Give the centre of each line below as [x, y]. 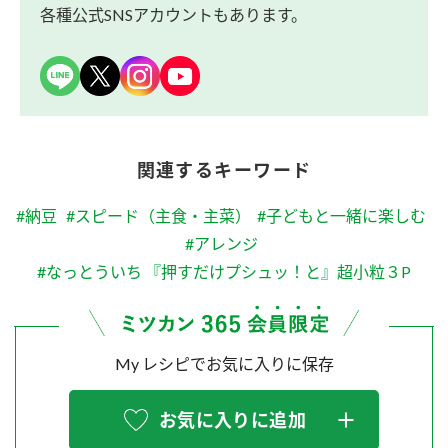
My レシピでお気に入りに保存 [224, 364]
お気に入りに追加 [232, 420]
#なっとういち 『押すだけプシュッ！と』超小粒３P [224, 271]
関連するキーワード [224, 169]
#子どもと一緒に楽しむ [341, 215]
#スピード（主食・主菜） [158, 215]
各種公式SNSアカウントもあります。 [173, 14]
